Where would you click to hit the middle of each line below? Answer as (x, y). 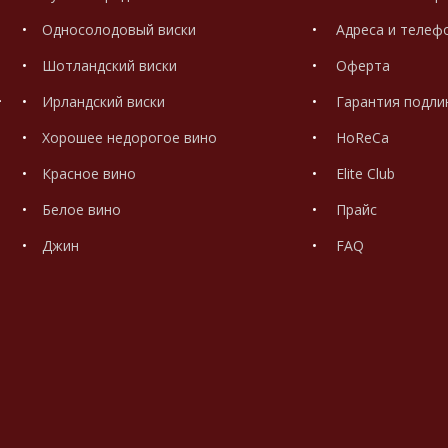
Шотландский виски (109, 65)
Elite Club (363, 173)
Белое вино (81, 209)
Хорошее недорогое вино (129, 137)
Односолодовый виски (119, 29)
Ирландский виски (103, 101)
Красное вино (89, 173)
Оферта (360, 65)
